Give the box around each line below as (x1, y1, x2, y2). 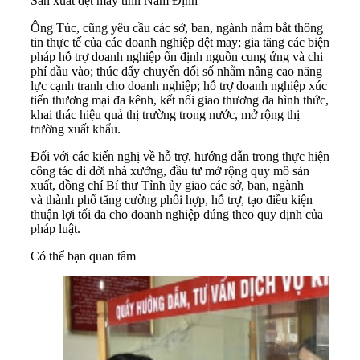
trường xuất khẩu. (31, 121, 121, 136)
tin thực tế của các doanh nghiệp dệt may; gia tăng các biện (31, 35, 329, 49)
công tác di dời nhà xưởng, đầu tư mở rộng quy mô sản (31, 163, 309, 178)
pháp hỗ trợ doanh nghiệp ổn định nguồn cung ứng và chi (31, 49, 323, 63)
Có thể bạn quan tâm (31, 248, 136, 263)
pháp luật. (31, 221, 80, 235)
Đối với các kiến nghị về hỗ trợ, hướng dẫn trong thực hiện (31, 149, 329, 163)
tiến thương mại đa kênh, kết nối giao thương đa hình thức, (31, 92, 329, 107)
